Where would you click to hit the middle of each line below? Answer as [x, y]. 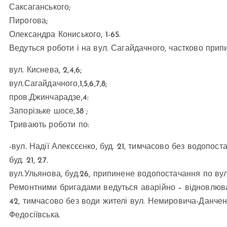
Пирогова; [29, 22]
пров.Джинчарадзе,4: [49, 98]
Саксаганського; [40, 8]
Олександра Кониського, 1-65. [65, 35]
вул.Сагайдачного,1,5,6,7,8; [58, 84]
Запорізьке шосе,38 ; [49, 112]
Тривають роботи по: [49, 125]
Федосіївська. [35, 216]
